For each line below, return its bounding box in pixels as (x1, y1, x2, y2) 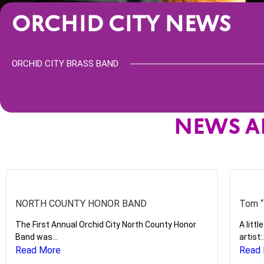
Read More (15, 245, 61, 256)
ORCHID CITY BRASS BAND (12, 58, 118, 69)
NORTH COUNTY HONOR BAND (15, 198, 147, 209)
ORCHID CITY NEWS (12, 16, 231, 37)
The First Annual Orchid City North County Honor (15, 220, 196, 229)
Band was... (15, 232, 58, 242)
